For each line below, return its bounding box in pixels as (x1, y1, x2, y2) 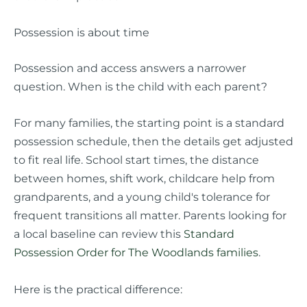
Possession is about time (14, 25, 149, 40)
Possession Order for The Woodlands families (14, 245, 258, 260)
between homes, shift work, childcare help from (14, 171, 275, 186)
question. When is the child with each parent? (14, 79, 267, 94)
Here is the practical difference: (14, 282, 182, 296)
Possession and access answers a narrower (14, 61, 246, 75)
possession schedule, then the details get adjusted (14, 134, 293, 149)
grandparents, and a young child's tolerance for (14, 190, 270, 204)
